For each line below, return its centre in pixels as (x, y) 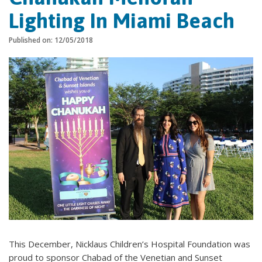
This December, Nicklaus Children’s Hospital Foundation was (130, 244)
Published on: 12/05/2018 (51, 40)
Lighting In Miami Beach (122, 20)
